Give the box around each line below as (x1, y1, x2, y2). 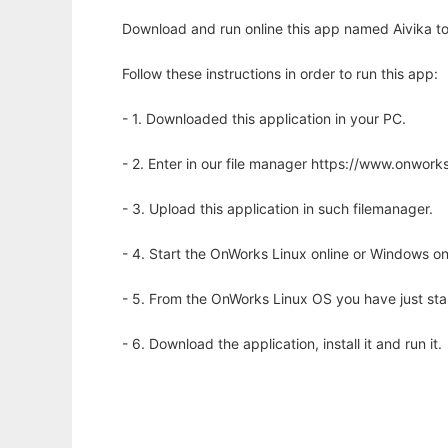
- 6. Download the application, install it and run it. (122, 335, 442, 353)
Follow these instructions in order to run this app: (122, 65, 438, 83)
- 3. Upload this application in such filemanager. (122, 200, 433, 218)
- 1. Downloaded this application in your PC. (122, 110, 406, 128)
